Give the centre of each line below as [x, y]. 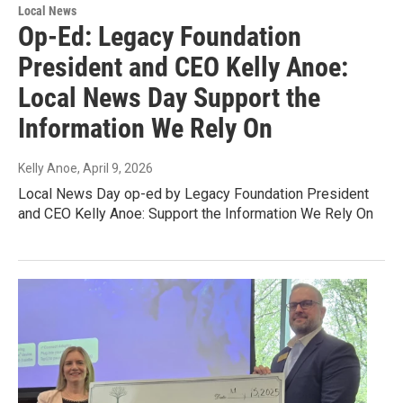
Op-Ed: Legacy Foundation [160, 37]
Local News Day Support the [169, 98]
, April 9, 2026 [115, 169]
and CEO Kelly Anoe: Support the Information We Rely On [196, 214]
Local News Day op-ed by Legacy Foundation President [193, 194]
